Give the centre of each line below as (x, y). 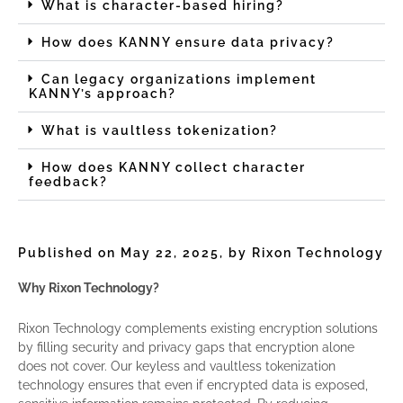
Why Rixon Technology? (89, 287)
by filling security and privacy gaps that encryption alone (186, 347)
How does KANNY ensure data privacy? (188, 42)
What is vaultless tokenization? (159, 130)
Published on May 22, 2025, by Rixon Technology (201, 252)
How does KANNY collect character (173, 167)
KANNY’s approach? (103, 93)
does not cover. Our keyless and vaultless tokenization (177, 366)
